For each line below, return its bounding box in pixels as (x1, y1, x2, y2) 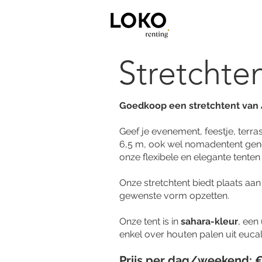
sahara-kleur (181, 216, 238, 227)
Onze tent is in (119, 216, 181, 227)
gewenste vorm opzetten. (119, 190, 229, 201)
